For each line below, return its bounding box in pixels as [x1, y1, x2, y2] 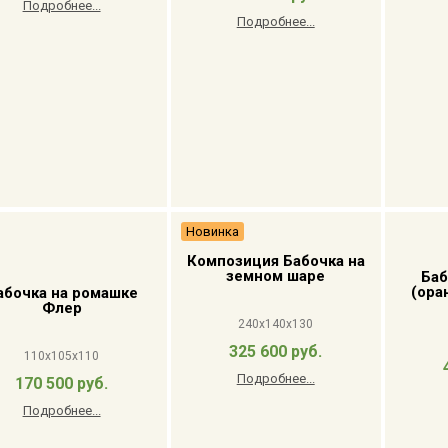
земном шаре [226, 267, 326, 285]
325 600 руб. [229, 342, 323, 361]
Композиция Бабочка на [186, 252, 365, 270]
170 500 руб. [15, 374, 109, 393]
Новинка [185, 224, 239, 239]
